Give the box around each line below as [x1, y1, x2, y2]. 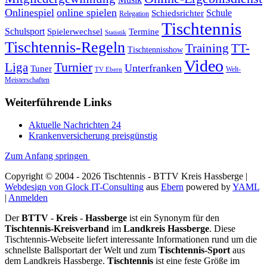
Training [185, 41, 229, 55]
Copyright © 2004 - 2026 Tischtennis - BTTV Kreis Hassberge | [5, 171, 247, 182]
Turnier [54, 59, 92, 74]
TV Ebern [95, 66, 122, 73]
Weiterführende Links [5, 95, 111, 108]
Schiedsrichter [151, 8, 204, 18]
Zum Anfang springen [5, 151, 88, 162]
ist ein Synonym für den [127, 213, 219, 223]
